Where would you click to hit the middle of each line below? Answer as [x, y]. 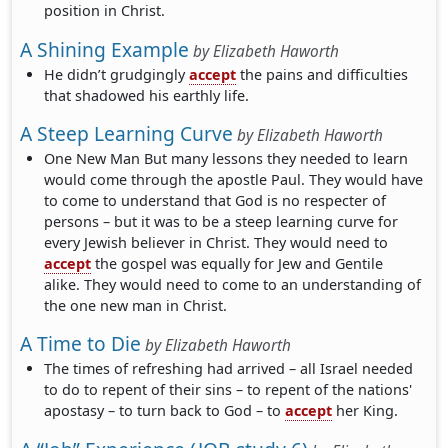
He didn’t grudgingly [117, 74]
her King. [365, 411]
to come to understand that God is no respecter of [215, 201]
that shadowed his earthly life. [147, 95]
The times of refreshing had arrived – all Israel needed [229, 369]
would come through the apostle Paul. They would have [234, 180]
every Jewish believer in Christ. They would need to [216, 243]
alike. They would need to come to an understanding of [233, 285]
